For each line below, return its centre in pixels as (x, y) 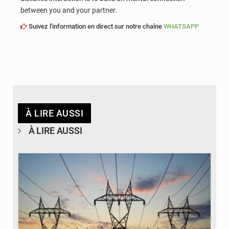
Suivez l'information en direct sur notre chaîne (95, 27)
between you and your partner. (69, 10)
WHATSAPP (181, 27)
